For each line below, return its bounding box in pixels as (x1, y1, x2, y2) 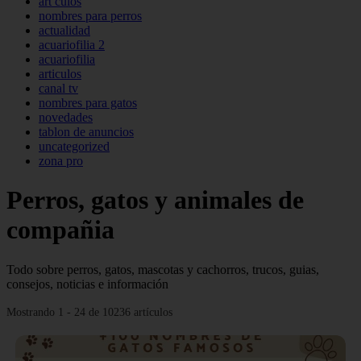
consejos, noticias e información (6, 276, 168, 291)
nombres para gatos (39, 96, 137, 110)
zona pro (39, 154, 83, 168)
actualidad (39, 23, 90, 37)
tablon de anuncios (39, 125, 134, 139)
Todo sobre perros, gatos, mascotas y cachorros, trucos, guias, (6, 262, 319, 276)
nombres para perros (39, 9, 142, 23)
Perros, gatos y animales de (6, 185, 304, 215)
